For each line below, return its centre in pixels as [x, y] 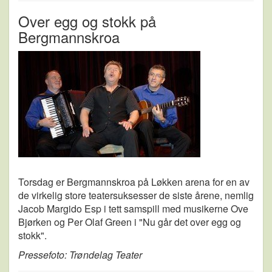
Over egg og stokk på [87, 21]
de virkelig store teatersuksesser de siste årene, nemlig [136, 195]
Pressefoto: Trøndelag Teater [80, 254]
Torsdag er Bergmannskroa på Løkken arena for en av [134, 182]
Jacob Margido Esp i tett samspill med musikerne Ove [133, 208]
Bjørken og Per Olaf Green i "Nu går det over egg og [130, 222]
